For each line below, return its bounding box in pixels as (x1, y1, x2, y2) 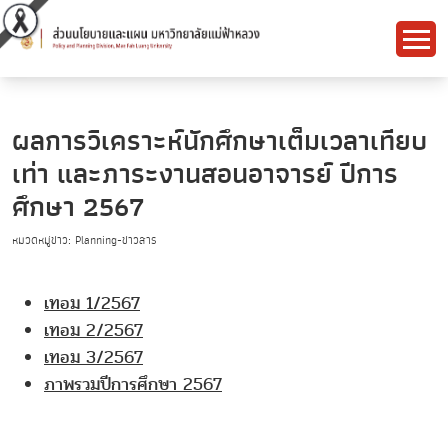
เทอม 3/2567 (44, 344, 143, 372)
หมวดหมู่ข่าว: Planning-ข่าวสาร (12, 231, 157, 251)
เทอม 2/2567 (44, 317, 143, 345)
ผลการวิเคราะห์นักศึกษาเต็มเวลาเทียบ (12, 120, 427, 164)
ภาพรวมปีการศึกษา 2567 (44, 371, 222, 399)
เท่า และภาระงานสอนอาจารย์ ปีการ (12, 153, 398, 197)
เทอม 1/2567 (44, 290, 140, 318)
